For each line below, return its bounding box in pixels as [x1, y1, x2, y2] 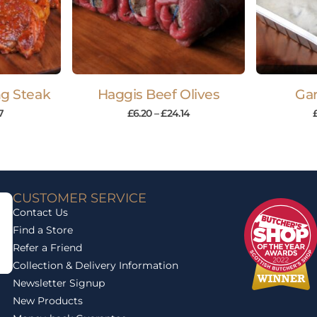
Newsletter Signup [13, 277, 105, 290]
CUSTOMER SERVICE [13, 190, 147, 207]
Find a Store [13, 224, 74, 237]
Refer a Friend [13, 241, 83, 255]
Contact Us [13, 206, 69, 219]
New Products [13, 294, 83, 308]
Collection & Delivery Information [13, 259, 179, 272]
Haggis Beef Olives [97, 86, 220, 103]
